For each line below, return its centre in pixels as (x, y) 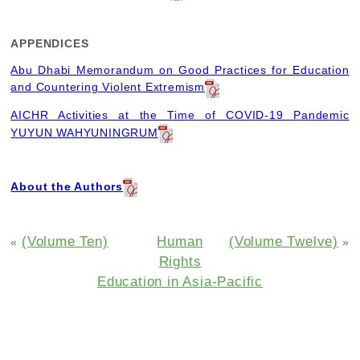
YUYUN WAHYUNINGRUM (84, 132)
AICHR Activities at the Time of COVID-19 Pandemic (180, 115)
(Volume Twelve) (283, 241)
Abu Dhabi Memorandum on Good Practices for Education (180, 70)
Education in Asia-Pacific (180, 282)
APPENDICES (50, 44)
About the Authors (67, 186)
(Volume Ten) (65, 241)
